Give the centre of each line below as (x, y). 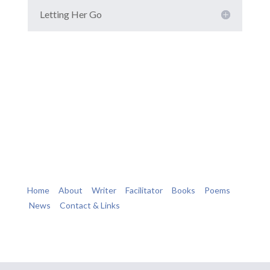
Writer (104, 190)
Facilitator (144, 190)
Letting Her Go (71, 14)
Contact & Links (89, 205)
